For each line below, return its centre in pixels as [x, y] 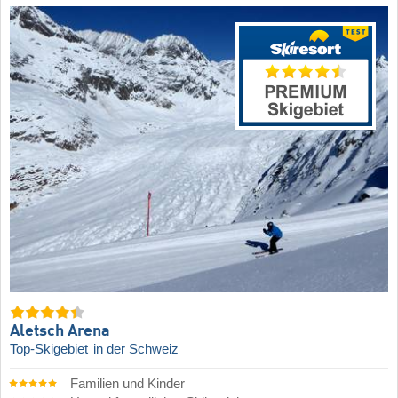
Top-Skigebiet [51, 350]
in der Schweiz [136, 350]
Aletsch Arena [60, 332]
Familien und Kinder [127, 384]
